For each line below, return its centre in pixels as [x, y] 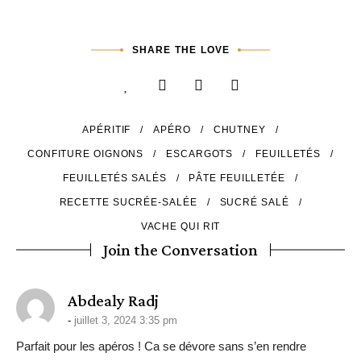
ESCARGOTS [200, 154]
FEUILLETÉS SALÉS [115, 178]
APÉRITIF [107, 130]
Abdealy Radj [113, 301]
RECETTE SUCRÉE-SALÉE [128, 202]
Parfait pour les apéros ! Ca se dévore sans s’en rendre [161, 346]
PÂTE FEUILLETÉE [237, 178]
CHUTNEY [239, 130]
